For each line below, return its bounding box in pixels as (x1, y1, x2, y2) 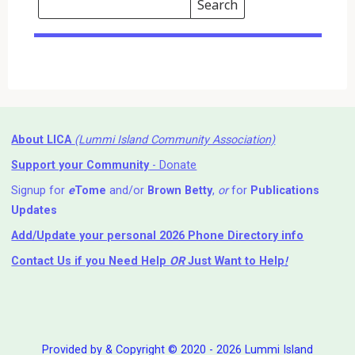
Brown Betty (147, 184, 213, 198)
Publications (250, 184, 320, 198)
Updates (11, 204, 58, 218)
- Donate (149, 158, 197, 172)
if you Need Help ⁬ (71, 254, 170, 269)
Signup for (11, 184, 69, 198)
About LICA (11, 132, 75, 147)
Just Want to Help (185, 254, 285, 269)
